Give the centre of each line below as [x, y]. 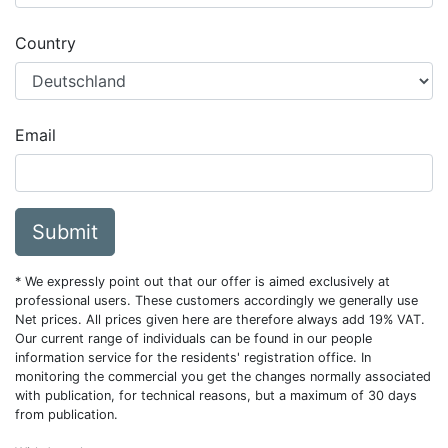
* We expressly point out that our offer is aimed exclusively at [202, 281]
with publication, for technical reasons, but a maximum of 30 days [216, 395]
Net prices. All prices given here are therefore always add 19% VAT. [220, 319]
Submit [65, 232]
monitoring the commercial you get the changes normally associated [223, 376]
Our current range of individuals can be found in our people [193, 338]
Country [45, 43]
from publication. [66, 414]
